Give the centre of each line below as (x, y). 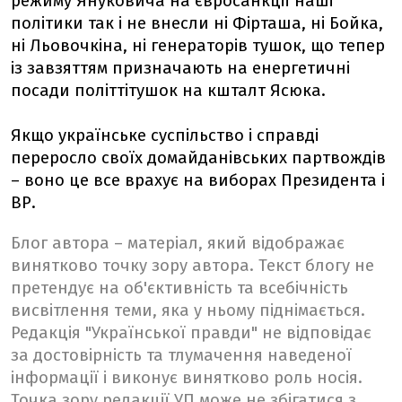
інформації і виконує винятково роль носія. (187, 378)
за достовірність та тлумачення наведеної (181, 355)
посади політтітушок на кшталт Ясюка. (168, 91)
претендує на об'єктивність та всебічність (179, 288)
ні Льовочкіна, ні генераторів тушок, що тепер (198, 46)
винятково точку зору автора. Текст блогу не (192, 266)
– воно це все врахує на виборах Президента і (198, 180)
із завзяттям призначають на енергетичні (180, 68)
